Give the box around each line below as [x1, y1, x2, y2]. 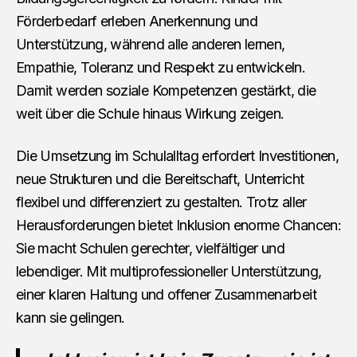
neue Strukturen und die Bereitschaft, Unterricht [16, 170, 304, 187]
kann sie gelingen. [16, 308, 125, 326]
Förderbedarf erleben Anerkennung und [16, 12, 257, 29]
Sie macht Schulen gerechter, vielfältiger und [16, 239, 285, 257]
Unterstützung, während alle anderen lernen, [16, 35, 285, 53]
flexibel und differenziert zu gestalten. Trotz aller [16, 193, 307, 210]
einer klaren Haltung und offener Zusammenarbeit [16, 285, 316, 303]
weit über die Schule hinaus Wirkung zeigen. [16, 104, 284, 122]
